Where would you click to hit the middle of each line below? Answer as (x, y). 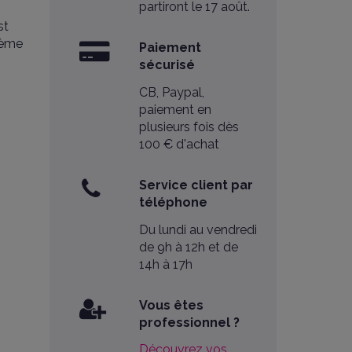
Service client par (196, 185)
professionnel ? (190, 322)
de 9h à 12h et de (189, 247)
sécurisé (167, 64)
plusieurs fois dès (189, 126)
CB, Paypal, (172, 92)
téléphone (174, 202)
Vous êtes (172, 305)
